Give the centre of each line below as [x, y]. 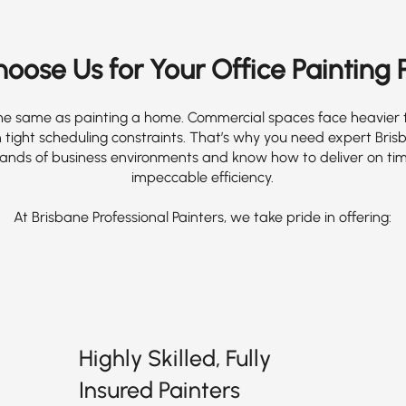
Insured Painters [159, 390]
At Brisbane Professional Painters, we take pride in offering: [203, 217]
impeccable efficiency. [203, 177]
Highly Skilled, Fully [174, 358]
